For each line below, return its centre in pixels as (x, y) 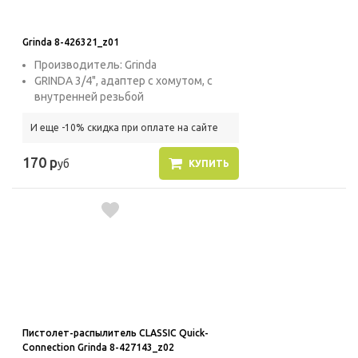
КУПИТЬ (209, 163)
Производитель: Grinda (95, 64)
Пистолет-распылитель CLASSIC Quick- (115, 332)
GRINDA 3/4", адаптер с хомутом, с (123, 80)
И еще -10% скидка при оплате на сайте (124, 127)
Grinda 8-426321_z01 (71, 42)
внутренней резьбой (89, 96)
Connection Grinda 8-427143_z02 (98, 347)
